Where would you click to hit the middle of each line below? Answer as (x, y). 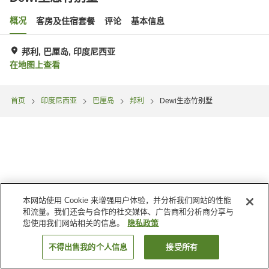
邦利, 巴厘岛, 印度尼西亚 (68, 52)
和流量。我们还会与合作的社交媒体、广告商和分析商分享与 (128, 212)
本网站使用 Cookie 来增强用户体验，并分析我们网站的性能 (127, 200)
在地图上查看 (35, 65)
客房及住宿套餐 (65, 21)
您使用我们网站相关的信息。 (74, 223)
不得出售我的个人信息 (88, 247)
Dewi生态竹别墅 (186, 101)
